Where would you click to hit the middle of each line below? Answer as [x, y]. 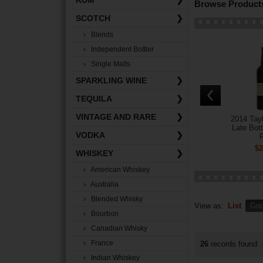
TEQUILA [94, 99]
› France [98, 243]
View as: [210, 206]
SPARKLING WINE [111, 80]
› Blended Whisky [113, 199]
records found [234, 244]
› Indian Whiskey [112, 258]
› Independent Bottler [119, 49]
